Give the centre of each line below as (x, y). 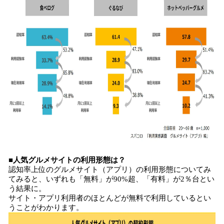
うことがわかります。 (46, 207)
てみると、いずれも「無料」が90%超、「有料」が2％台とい (111, 179)
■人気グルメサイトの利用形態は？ (67, 160)
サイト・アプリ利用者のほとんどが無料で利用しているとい (110, 198)
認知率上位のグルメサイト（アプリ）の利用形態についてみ (110, 169)
